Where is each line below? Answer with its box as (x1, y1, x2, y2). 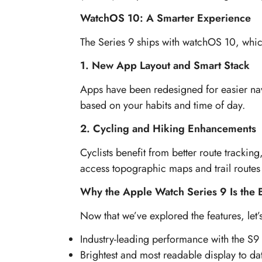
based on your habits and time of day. (80, 97, 245, 113)
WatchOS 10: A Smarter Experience (80, 11, 251, 26)
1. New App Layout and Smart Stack (80, 58, 250, 74)
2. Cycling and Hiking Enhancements (80, 121, 256, 137)
